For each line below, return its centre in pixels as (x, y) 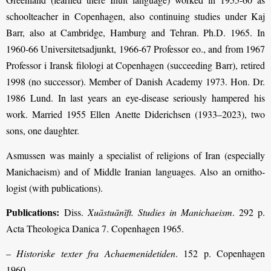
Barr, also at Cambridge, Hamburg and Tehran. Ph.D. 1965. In (135, 33)
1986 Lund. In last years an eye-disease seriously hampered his (135, 98)
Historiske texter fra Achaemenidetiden (96, 253)
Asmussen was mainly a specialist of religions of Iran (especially (135, 155)
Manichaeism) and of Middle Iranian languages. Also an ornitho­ (135, 171)
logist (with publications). (54, 188)
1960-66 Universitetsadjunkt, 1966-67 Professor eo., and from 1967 (135, 49)
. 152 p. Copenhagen (220, 253)
